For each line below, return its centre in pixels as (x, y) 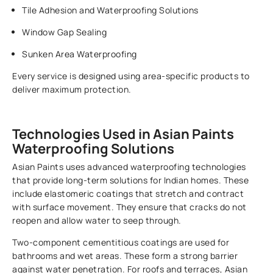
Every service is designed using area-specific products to (131, 76)
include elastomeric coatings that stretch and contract (128, 194)
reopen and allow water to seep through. (97, 221)
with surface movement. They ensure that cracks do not (129, 207)
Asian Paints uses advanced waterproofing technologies (129, 167)
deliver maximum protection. (72, 90)
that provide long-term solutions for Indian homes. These (131, 180)
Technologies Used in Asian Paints (123, 134)
